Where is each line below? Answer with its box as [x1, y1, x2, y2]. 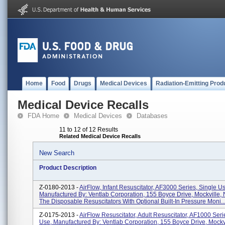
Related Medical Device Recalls [59, 133, 141, 139]
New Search [39, 149, 74, 157]
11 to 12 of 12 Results [59, 126, 118, 133]
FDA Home [28, 112, 59, 120]
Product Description [39, 164, 96, 171]
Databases [137, 112, 168, 120]
